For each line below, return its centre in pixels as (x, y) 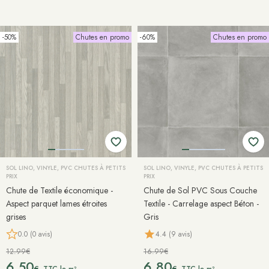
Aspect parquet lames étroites (56, 204)
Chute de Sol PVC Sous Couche (200, 190)
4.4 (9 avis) (174, 234)
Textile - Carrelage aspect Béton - (201, 204)
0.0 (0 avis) (35, 234)
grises (16, 217)
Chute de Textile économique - (59, 190)
